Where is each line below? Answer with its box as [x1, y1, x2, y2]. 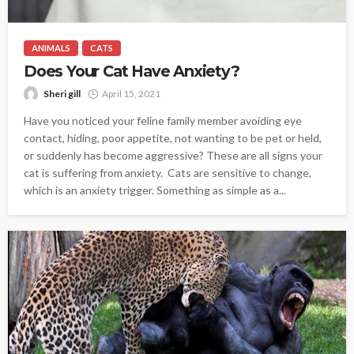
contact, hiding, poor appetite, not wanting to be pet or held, [24, 131, 322, 145]
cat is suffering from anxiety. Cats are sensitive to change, [24, 166, 311, 180]
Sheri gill [43, 88, 81, 100]
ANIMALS [32, 43, 70, 54]
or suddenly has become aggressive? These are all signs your [24, 149, 322, 163]
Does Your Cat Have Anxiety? [24, 62, 239, 81]
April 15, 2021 [102, 88, 160, 100]
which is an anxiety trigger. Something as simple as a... [24, 183, 286, 198]
